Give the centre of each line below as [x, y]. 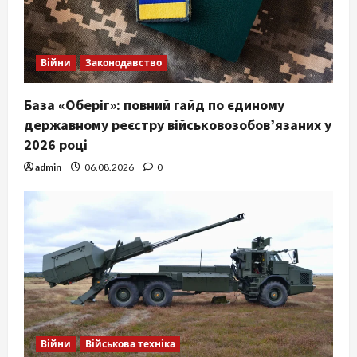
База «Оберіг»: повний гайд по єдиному [154, 104]
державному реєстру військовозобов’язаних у [178, 124]
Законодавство [123, 62]
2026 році [56, 144]
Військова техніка [130, 344]
